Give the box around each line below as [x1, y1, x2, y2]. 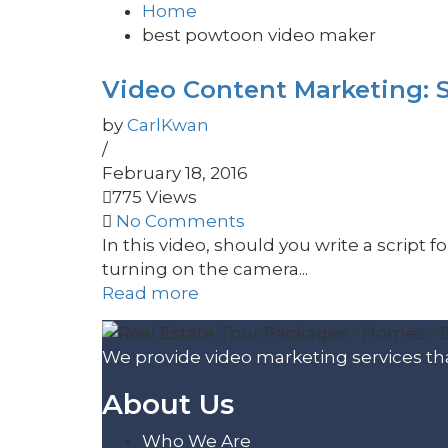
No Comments [116, 210, 245, 231]
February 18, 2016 [102, 162, 248, 183]
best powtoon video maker [142, 24, 376, 45]
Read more [102, 282, 199, 303]
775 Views [112, 186, 197, 207]
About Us [102, 387, 234, 422]
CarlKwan [127, 114, 209, 135]
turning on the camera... [102, 258, 308, 279]
